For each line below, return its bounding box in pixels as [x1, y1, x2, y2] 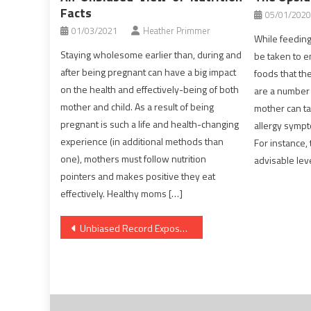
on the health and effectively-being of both [60, 82, 239, 97]
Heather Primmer [143, 24, 211, 38]
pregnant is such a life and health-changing [60, 117, 239, 132]
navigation [60, 239, 157, 272]
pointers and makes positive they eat [60, 169, 216, 184]
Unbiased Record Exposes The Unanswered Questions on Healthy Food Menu [80, 221, 180, 236]
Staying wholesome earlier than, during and [60, 47, 242, 62]
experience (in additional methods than [60, 134, 224, 149]
